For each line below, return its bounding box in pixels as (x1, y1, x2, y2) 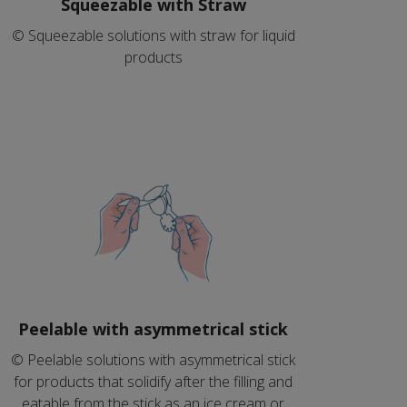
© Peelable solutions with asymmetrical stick (11, 350, 295, 370)
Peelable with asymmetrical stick (18, 318, 288, 340)
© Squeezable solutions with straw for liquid (11, 25, 295, 45)
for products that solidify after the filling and (14, 372, 293, 392)
